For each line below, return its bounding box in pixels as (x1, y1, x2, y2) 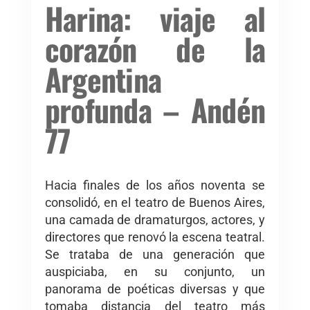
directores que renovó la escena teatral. (45, 230, 265, 245)
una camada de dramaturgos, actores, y (45, 212, 265, 228)
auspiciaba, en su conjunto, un (45, 264, 265, 280)
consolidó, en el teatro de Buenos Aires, (45, 195, 265, 210)
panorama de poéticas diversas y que (45, 282, 265, 297)
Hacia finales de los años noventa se (45, 178, 265, 193)
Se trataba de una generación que (45, 247, 265, 262)
